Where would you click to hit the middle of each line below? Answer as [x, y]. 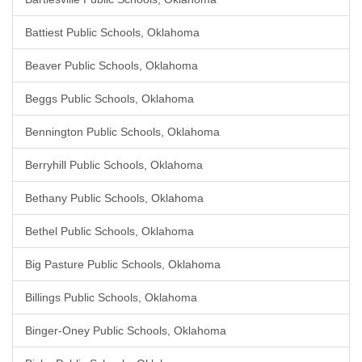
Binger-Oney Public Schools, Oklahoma [126, 330]
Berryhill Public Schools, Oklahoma [114, 165]
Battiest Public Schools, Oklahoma [112, 32]
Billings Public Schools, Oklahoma [111, 297]
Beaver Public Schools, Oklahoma [112, 65]
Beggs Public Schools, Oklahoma [109, 99]
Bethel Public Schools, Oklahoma [109, 231]
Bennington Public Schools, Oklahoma [122, 132]
